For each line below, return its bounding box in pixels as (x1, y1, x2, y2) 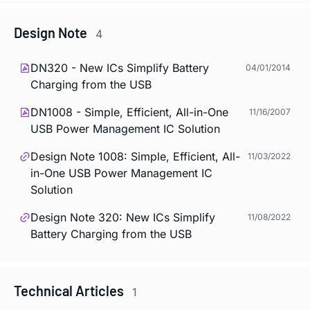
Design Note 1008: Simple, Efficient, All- (30, 149, 240, 163)
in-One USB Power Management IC (30, 165, 212, 180)
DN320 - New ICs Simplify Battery (30, 60, 209, 75)
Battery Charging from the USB (30, 226, 192, 241)
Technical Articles (14, 282, 127, 299)
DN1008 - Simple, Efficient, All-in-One (30, 104, 228, 119)
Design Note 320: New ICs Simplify (30, 210, 215, 224)
